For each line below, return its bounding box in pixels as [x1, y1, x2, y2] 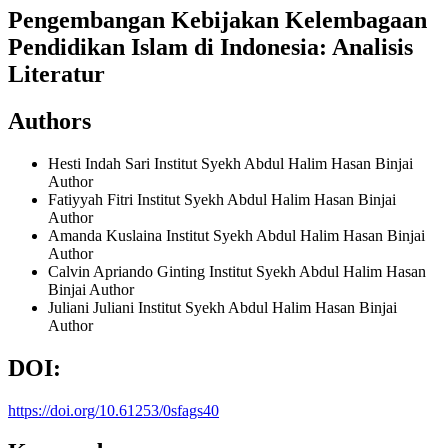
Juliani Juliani [48, 298, 138, 316]
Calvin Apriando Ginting [48, 262, 209, 280]
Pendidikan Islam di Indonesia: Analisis [8, 33, 413, 60]
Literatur [8, 60, 105, 87]
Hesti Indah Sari [48, 154, 154, 172]
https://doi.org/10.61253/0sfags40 [8, 401, 219, 419]
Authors [8, 107, 91, 134]
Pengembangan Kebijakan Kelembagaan [8, 6, 427, 33]
